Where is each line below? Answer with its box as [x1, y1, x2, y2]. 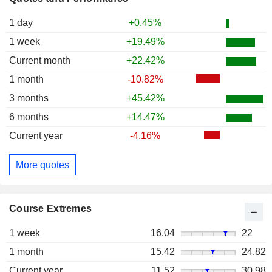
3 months [9, 93, 49, 104]
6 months [9, 112, 49, 123]
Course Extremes [9, 203, 92, 214]
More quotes [16, 159, 69, 170]
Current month [9, 55, 70, 66]
